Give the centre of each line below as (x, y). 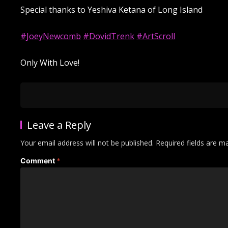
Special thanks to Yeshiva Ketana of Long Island (112, 9)
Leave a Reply (59, 125)
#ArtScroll (156, 36)
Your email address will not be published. (87, 142)
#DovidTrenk (109, 36)
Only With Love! (50, 62)
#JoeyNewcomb (51, 36)
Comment (39, 160)
